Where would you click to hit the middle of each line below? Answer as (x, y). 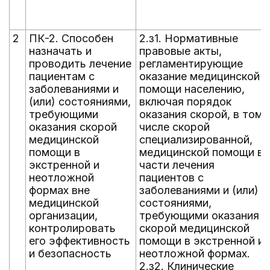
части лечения (177, 165)
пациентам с (62, 76)
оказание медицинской (199, 76)
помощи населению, (192, 89)
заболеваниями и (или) (199, 190)
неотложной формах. (195, 253)
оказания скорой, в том (201, 114)
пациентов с (171, 177)
